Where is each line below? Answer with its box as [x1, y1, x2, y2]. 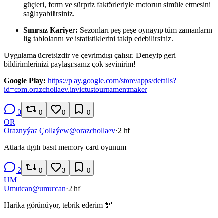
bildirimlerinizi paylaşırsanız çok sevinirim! [4, 59, 136, 68]
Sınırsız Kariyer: [23, 25, 78, 34]
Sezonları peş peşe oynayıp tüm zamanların [78, 25, 212, 34]
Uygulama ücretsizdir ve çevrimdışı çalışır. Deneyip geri [4, 51, 176, 59]
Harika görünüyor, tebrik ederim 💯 [4, 200, 112, 209]
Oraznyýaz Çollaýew [4, 126, 69, 135]
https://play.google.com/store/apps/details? [48, 76, 176, 85]
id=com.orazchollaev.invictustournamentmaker [4, 85, 147, 93]
